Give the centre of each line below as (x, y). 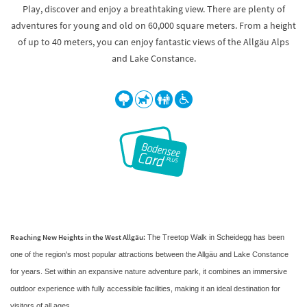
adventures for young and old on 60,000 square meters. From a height (153, 25)
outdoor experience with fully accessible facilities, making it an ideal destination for (145, 288)
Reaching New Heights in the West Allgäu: (78, 237)
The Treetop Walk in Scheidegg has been (215, 237)
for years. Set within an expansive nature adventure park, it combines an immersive (149, 271)
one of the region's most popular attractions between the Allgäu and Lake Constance (149, 254)
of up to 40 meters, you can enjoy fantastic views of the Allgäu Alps (153, 42)
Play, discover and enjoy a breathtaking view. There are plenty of (153, 9)
